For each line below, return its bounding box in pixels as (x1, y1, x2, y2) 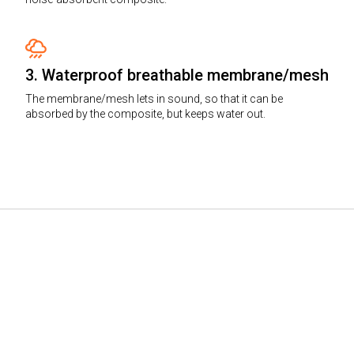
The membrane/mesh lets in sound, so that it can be (25, 92, 283, 106)
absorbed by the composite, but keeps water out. (25, 107, 265, 121)
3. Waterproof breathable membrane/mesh (25, 66, 329, 85)
